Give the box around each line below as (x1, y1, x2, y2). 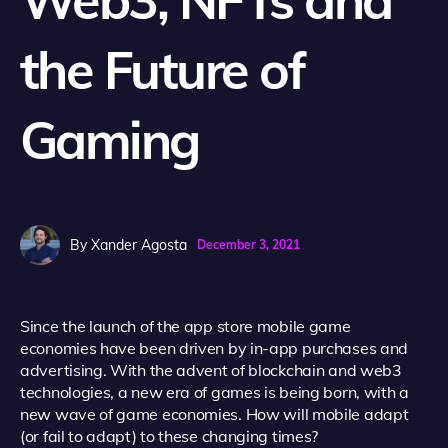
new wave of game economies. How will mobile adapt (20, 404, 409, 425)
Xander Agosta (91, 236, 187, 255)
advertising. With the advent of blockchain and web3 (20, 360, 402, 381)
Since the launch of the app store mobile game (20, 316, 351, 337)
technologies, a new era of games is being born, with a (20, 382, 409, 403)
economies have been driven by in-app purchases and (20, 338, 409, 359)
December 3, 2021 (197, 237, 300, 253)
